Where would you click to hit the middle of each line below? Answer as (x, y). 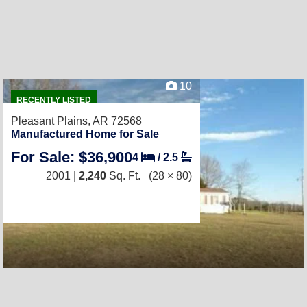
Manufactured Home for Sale (85, 134)
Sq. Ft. (123, 175)
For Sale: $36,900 (72, 157)
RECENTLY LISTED (53, 100)
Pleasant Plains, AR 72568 (76, 121)
